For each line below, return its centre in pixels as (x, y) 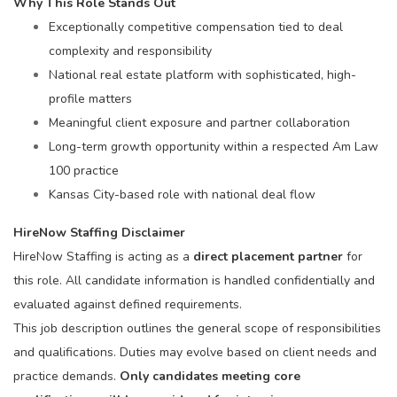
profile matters (90, 99)
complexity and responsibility (130, 51)
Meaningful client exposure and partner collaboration (199, 123)
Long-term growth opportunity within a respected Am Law (214, 147)
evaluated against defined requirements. (128, 304)
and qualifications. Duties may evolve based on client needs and (195, 352)
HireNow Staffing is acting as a (103, 257)
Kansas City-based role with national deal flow (182, 195)
